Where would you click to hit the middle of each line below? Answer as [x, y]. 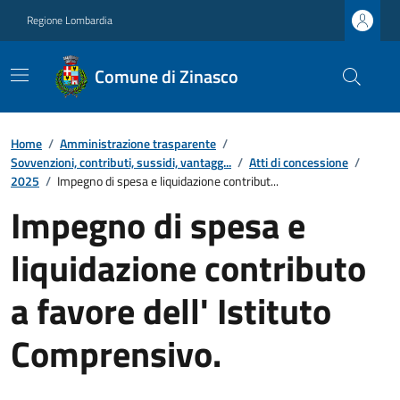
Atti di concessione [299, 162]
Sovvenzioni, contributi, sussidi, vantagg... [121, 162]
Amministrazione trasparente [138, 143]
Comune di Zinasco [167, 76]
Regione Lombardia [70, 20]
